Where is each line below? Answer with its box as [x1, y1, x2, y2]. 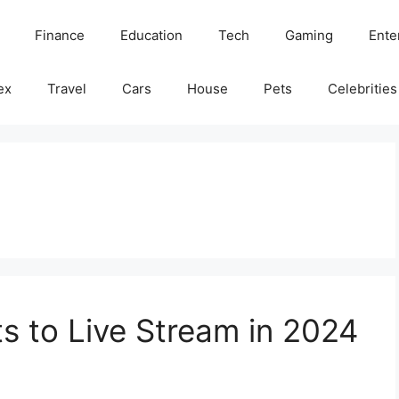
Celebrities [327, 80, 397, 97]
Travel [46, 80, 86, 97]
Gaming [284, 27, 333, 44]
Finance [34, 27, 85, 44]
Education [119, 27, 183, 44]
